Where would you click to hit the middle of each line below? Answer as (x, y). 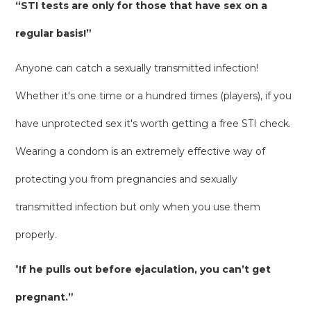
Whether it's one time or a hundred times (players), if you (154, 95)
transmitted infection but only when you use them (138, 207)
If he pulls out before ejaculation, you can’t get (145, 269)
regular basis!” (54, 33)
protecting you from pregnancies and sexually (127, 179)
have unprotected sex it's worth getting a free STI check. (153, 123)
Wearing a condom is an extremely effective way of (141, 151)
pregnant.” (45, 297)
